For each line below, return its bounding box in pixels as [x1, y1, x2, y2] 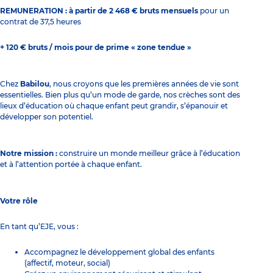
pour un [200, 5, 229, 15]
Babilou [20, 79, 49, 88]
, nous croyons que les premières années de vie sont [49, 79, 239, 88]
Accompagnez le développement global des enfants [24, 247, 214, 257]
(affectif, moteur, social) [24, 258, 110, 268]
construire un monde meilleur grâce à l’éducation [57, 148, 240, 158]
